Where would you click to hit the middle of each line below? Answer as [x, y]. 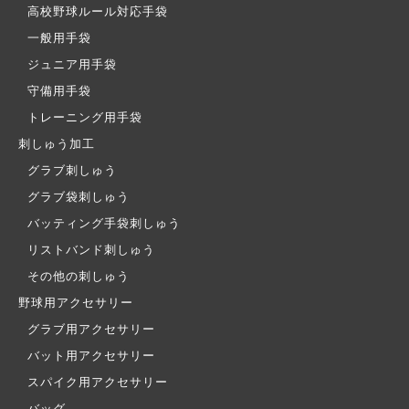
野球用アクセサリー [76, 304]
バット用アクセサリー [91, 357]
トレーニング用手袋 [85, 118]
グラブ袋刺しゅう [79, 198]
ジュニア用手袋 [72, 65]
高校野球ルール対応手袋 [98, 12]
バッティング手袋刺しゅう [104, 224]
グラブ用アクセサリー [91, 330]
